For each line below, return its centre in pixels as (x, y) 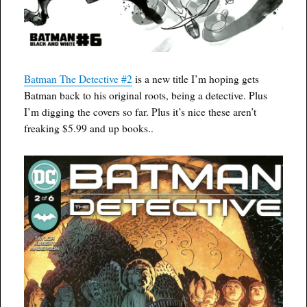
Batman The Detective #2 (78, 79)
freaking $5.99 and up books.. (89, 128)
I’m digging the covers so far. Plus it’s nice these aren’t (140, 112)
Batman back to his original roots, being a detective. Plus (146, 96)
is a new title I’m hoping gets (196, 79)
